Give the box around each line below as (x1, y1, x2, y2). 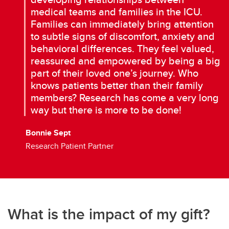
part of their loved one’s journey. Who (31, 65, 198, 81)
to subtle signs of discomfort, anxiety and (31, 29, 215, 44)
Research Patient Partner (26, 140, 113, 152)
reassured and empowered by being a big (31, 53, 220, 68)
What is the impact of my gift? (8, 203, 210, 225)
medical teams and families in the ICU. (31, 4, 202, 19)
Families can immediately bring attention (31, 16, 214, 32)
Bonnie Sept (26, 127, 71, 139)
